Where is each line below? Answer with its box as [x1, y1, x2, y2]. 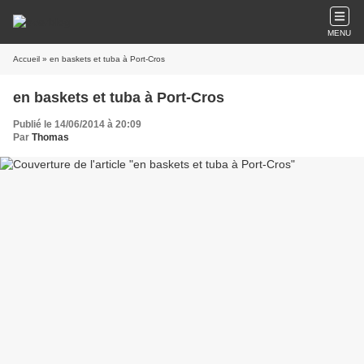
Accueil [13, 54, 40, 63]
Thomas [32, 132, 69, 143]
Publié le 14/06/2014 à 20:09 [13, 119, 141, 130]
